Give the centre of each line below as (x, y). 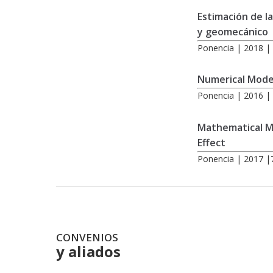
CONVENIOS (87, 238)
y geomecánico (233, 31)
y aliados (88, 252)
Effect (211, 142)
